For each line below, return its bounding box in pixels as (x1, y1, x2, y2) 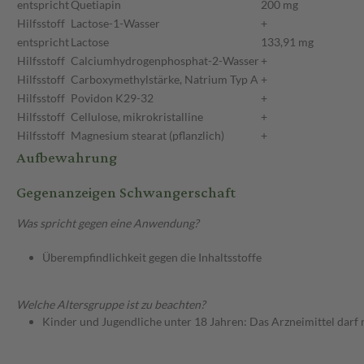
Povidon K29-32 (71, 91, 154, 106)
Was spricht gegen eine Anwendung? (16, 216, 199, 231)
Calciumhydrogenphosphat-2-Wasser (71, 54, 259, 68)
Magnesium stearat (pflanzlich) (71, 128, 224, 143)
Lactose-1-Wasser (71, 16, 160, 31)
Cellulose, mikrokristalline (71, 110, 203, 124)
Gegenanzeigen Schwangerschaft (16, 179, 236, 208)
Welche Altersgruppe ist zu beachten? (16, 297, 206, 312)
